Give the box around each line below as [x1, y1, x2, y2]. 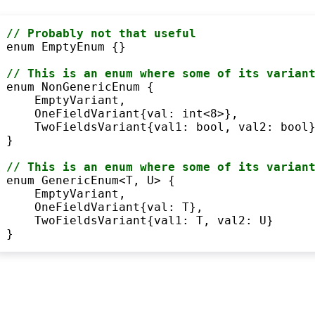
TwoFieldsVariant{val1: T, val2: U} [6, 213, 274, 227]
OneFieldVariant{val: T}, [6, 200, 203, 214]
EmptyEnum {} [34, 39, 126, 53]
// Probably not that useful [6, 26, 196, 40]
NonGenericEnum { [34, 79, 154, 94]
